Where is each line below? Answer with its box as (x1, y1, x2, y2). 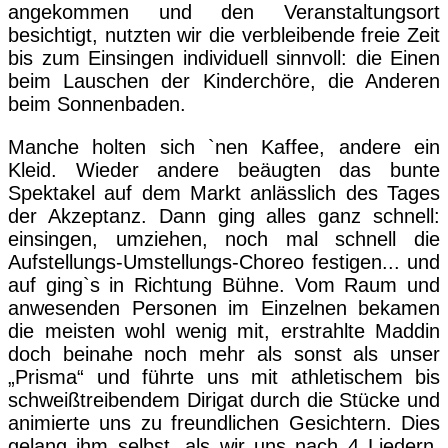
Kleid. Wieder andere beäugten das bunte (8, 159, 440, 182)
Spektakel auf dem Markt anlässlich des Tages (8, 182, 440, 205)
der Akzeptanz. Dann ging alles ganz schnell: (8, 205, 440, 228)
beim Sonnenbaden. (8, 93, 186, 116)
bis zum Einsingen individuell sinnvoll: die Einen (8, 47, 440, 70)
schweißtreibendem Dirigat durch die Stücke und (8, 389, 440, 412)
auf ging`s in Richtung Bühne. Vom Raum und (8, 274, 440, 297)
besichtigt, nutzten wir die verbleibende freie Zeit (8, 24, 440, 47)
